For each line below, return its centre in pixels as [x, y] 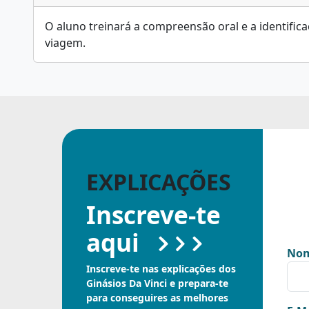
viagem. [65, 43]
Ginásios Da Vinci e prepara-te [157, 283]
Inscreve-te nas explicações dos [161, 269]
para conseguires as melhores [157, 298]
